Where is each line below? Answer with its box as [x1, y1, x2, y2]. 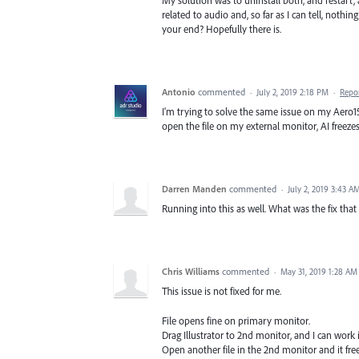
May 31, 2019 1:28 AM [280, 266, 357, 278]
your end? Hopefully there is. [162, 22, 281, 36]
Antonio [162, 86, 196, 99]
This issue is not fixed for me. [162, 284, 281, 298]
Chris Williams [162, 265, 220, 278]
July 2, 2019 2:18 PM [256, 87, 329, 99]
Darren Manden [162, 183, 227, 196]
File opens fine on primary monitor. [162, 313, 310, 327]
